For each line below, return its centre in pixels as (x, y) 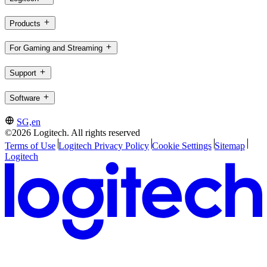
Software (25, 98)
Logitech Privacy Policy (103, 145)
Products (25, 23)
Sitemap (229, 145)
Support (23, 73)
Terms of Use (30, 145)
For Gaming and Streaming (56, 48)
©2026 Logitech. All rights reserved (72, 132)
